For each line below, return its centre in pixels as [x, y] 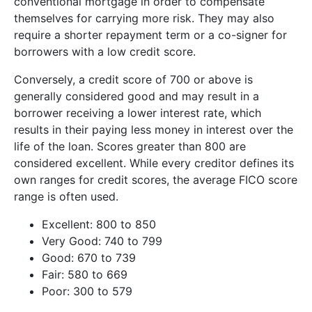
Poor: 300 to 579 [87, 291]
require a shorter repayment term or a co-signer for [150, 35]
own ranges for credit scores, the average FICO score [156, 180]
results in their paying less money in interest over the [154, 130]
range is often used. [66, 197]
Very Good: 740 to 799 [102, 241]
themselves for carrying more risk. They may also [144, 18]
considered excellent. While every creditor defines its [154, 163]
